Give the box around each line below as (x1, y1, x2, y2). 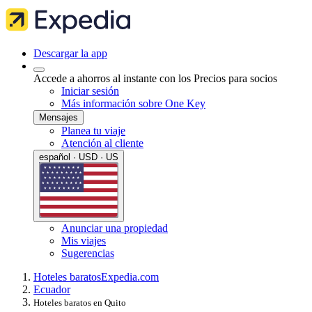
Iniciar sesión (61, 85, 119, 97)
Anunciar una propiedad (61, 221, 168, 234)
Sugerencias (61, 247, 114, 259)
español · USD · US (39, 152, 118, 162)
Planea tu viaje (61, 125, 125, 136)
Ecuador (33, 283, 70, 295)
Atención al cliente (61, 137, 143, 149)
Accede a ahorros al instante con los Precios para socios (33, 72, 277, 84)
